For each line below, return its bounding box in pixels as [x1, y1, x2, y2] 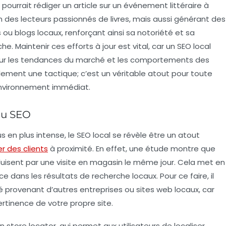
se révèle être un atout [110, 129, 200, 140]
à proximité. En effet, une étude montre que [48, 143, 215, 154]
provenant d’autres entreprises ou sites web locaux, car [3, 184, 214, 195]
